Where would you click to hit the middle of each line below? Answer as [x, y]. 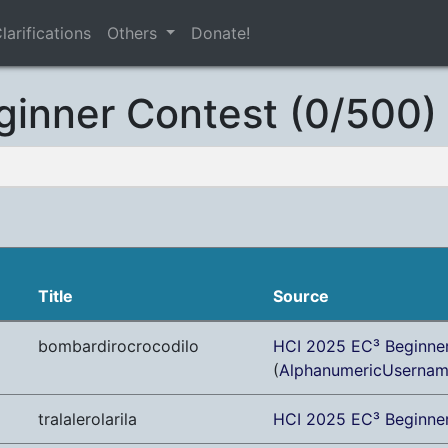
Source [301, 296]
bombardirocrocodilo [118, 346]
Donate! [221, 33]
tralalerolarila [87, 419]
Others [134, 33]
